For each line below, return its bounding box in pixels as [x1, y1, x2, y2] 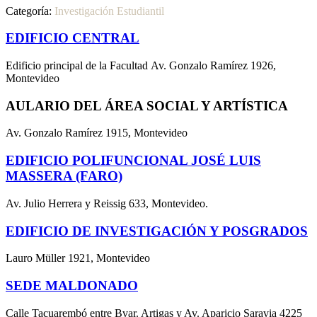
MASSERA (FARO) [6, 168, 122, 184]
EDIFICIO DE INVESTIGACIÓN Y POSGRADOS [6, 223, 308, 238]
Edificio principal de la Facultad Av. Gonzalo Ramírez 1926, [6, 59, 276, 72]
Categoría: [6, 4, 54, 17]
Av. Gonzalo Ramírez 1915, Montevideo [6, 127, 188, 139]
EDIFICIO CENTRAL [6, 30, 139, 46]
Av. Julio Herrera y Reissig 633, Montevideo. [6, 197, 208, 209]
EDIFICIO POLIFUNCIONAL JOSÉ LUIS [6, 153, 261, 168]
